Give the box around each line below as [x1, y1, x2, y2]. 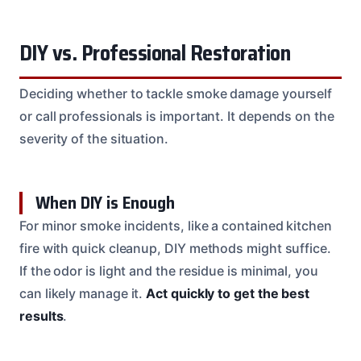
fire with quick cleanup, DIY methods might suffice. [19, 239, 331, 256]
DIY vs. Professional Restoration [19, 35, 291, 70]
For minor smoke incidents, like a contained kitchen [19, 217, 332, 234]
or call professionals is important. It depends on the [19, 107, 334, 124]
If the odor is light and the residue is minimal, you [19, 262, 318, 279]
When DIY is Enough [35, 189, 175, 216]
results [19, 307, 64, 324]
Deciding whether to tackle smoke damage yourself [19, 85, 333, 102]
